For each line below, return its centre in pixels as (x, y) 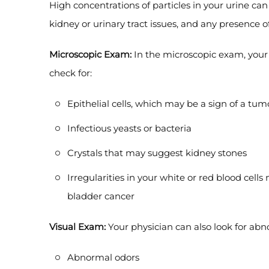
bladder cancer (101, 196)
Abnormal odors (103, 257)
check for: (71, 73)
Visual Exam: (77, 227)
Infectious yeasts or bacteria (129, 128)
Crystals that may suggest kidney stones (157, 153)
